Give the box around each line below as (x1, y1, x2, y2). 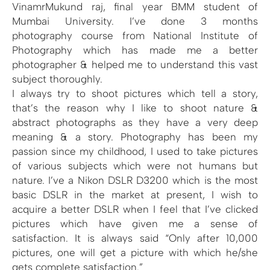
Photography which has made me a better (12, 43, 258, 56)
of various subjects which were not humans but (12, 159, 258, 172)
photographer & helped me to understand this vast (12, 58, 258, 71)
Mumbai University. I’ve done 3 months (12, 14, 258, 27)
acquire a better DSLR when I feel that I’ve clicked (12, 202, 258, 215)
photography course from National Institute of (12, 29, 258, 42)
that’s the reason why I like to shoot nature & (12, 101, 258, 114)
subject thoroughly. (12, 72, 102, 85)
